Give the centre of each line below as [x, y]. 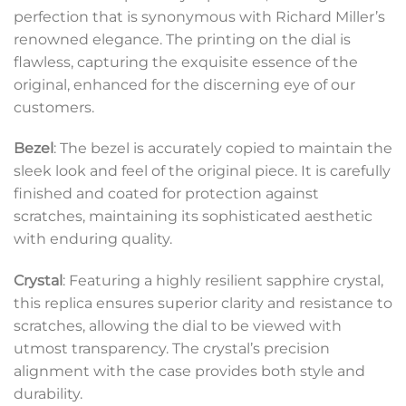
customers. [54, 107]
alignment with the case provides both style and [189, 372]
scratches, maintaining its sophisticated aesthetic [193, 217]
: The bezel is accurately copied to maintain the [223, 149]
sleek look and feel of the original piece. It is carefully [202, 171]
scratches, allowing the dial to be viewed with [178, 326]
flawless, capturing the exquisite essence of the [186, 62]
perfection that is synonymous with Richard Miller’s [199, 16]
